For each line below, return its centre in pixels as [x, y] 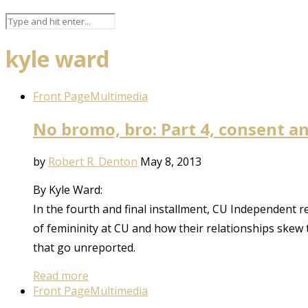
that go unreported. [84, 247]
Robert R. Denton [93, 161]
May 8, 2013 [171, 161]
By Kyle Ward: [68, 189]
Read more [61, 275]
